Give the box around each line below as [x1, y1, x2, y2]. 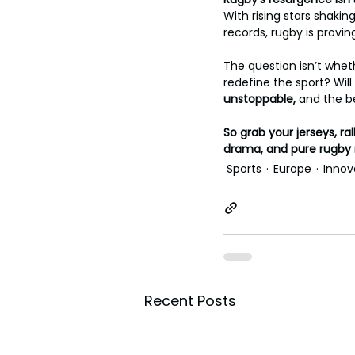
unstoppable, [223, 91, 299, 107]
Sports [227, 161, 261, 177]
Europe [273, 161, 311, 177]
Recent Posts [144, 291, 236, 311]
